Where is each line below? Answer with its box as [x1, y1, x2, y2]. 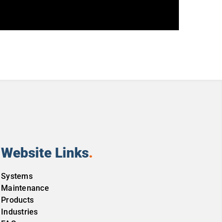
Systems [1, 171, 33, 181]
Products [1, 195, 34, 205]
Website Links [1, 145, 89, 162]
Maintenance [1, 183, 49, 193]
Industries [1, 207, 38, 217]
